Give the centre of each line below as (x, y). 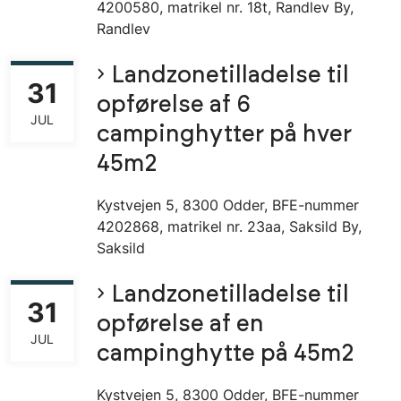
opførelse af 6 (174, 106)
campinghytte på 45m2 (226, 354)
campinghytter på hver (224, 135)
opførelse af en (180, 325)
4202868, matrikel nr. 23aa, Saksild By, (229, 227)
